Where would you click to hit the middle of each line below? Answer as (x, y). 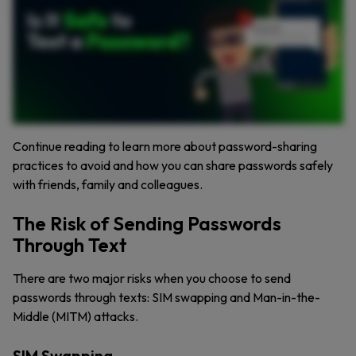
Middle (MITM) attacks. (77, 316)
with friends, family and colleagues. (109, 184)
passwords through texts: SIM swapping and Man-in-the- (166, 297)
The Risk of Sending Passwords (147, 223)
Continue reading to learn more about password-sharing (165, 146)
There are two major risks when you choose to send (152, 278)
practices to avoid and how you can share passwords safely (173, 165)
